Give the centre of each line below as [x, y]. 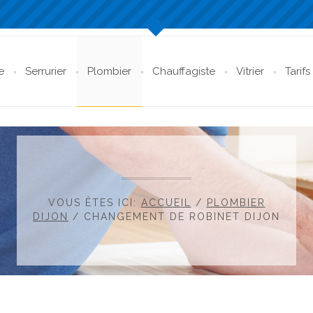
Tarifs [298, 71]
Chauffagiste [184, 71]
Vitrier [250, 71]
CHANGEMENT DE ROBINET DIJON [182, 217]
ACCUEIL [166, 203]
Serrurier [46, 71]
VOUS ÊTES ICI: [94, 203]
